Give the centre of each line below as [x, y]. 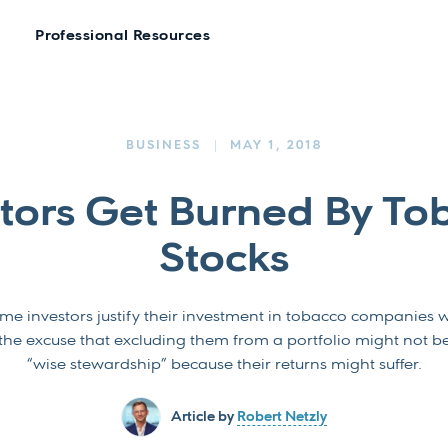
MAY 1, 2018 [276, 146]
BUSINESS [163, 146]
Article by [204, 417]
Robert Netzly [282, 417]
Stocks [224, 260]
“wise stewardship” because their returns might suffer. [224, 365]
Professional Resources [123, 36]
